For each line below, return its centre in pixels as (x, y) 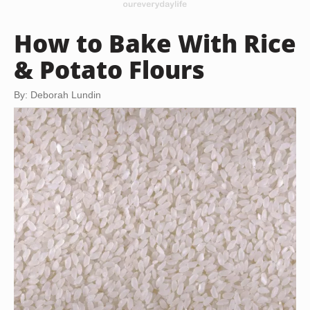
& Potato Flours (109, 69)
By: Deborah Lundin (57, 95)
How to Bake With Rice (155, 43)
